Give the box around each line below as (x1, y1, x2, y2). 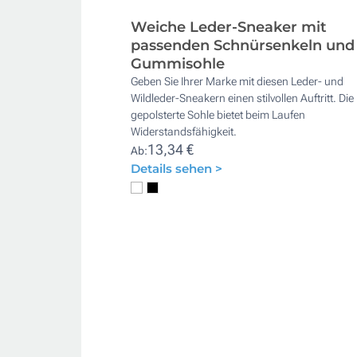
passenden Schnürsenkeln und (131, 37, 355, 55)
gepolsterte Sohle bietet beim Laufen (131, 108, 305, 122)
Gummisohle (131, 55, 225, 73)
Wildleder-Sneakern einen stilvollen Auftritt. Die (131, 92, 354, 105)
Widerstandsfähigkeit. (131, 125, 237, 139)
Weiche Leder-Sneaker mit (131, 18, 327, 37)
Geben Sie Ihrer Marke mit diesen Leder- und (131, 75, 343, 88)
